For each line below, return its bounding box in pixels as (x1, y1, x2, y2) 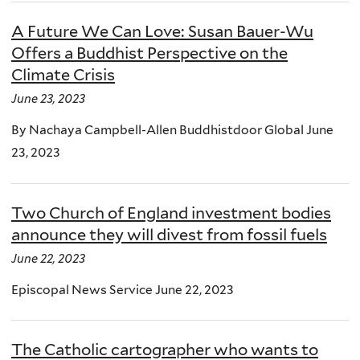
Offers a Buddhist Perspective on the (11, 43, 288, 63)
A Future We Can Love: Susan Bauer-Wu (11, 22, 313, 42)
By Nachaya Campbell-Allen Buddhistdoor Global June (11, 122, 333, 138)
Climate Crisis (11, 65, 115, 85)
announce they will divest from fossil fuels (11, 224, 327, 244)
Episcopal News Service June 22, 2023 (11, 281, 234, 297)
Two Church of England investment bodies (11, 202, 331, 223)
